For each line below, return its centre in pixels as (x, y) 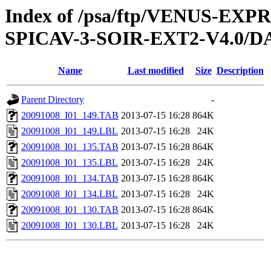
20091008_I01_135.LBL (70, 163)
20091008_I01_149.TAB (70, 116)
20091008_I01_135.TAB (70, 147)
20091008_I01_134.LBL (70, 194)
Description (240, 71)
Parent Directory (53, 100)
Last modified (155, 71)
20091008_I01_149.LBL (70, 131)
